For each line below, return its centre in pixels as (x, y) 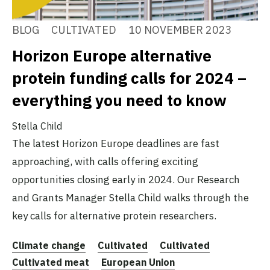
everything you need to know (119, 100)
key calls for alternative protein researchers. (114, 215)
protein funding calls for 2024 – (129, 77)
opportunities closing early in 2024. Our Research (126, 179)
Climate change (49, 245)
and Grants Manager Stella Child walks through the (130, 197)
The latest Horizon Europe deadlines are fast (116, 143)
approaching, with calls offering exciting (105, 161)
